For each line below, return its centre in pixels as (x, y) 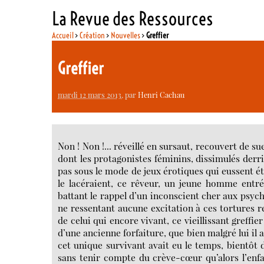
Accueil (63, 35)
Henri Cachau (161, 94)
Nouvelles (126, 35)
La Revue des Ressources (133, 18)
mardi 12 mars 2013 (90, 94)
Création (93, 35)
